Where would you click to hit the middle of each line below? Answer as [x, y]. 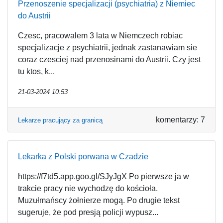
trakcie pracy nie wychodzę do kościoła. [88, 188]
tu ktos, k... [36, 71]
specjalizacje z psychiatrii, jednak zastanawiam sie [108, 48]
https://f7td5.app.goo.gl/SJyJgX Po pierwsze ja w [104, 176]
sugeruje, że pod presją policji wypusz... [88, 212]
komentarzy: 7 [180, 120]
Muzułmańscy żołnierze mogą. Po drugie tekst [99, 200]
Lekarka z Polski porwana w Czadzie [83, 157]
